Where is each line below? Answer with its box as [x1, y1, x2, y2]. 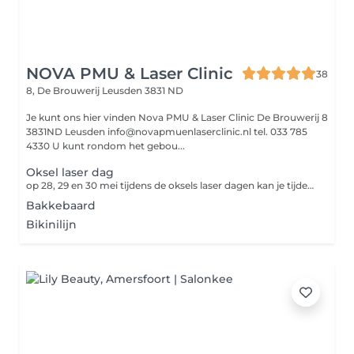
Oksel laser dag [26, 165, 114, 179]
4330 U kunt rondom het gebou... [52, 140, 185, 152]
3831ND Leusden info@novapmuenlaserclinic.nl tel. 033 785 [26, 126, 107, 137]
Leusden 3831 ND [102, 85, 183, 96]
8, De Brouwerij [26, 85, 102, 96]
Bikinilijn [26, 217, 77, 232]
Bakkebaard [26, 198, 96, 213]
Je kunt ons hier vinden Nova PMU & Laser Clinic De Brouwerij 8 [26, 111, 328, 123]
